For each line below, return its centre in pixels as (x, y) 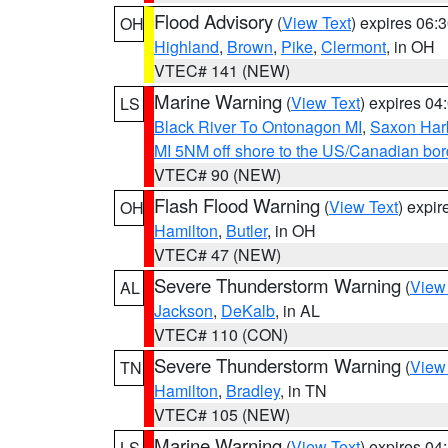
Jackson (183, 310)
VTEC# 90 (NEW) (217, 174)
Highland (186, 46)
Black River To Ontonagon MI (258, 126)
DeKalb (248, 310)
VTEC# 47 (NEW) (217, 254)
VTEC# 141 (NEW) (222, 70)
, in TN (303, 390)
